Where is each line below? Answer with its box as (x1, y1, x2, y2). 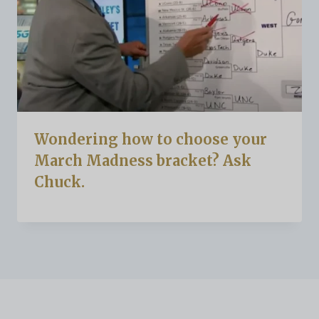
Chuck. (34, 173, 85, 192)
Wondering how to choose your (34, 130, 267, 149)
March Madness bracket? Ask (34, 152, 251, 170)
